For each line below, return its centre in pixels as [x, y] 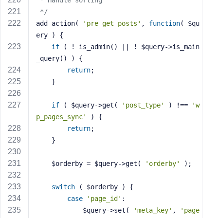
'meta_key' [153, 210]
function [164, 23]
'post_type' [143, 105]
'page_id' [104, 199]
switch [63, 187]
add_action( [59, 23]
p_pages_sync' [61, 117]
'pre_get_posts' [112, 23]
